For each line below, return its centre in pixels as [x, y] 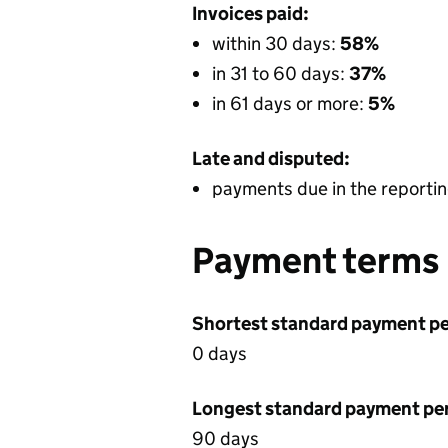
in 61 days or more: [290, 103]
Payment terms [315, 260]
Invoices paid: [250, 13]
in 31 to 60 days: [280, 73]
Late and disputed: [271, 158]
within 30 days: [276, 43]
